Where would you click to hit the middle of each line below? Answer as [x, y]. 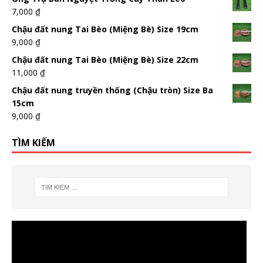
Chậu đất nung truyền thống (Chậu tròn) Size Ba [112, 90]
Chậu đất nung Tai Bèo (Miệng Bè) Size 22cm [105, 60]
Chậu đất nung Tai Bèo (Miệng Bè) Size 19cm [105, 29]
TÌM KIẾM [33, 143]
